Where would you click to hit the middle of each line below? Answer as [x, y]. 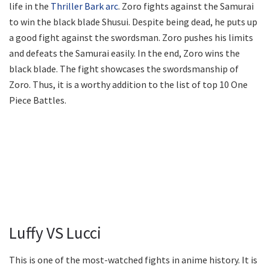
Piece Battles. [38, 100]
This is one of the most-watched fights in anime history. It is [133, 259]
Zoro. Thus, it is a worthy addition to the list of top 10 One [128, 85]
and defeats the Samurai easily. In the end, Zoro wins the [124, 53]
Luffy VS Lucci [55, 232]
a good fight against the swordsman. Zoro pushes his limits [131, 38]
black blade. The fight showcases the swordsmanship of [124, 69]
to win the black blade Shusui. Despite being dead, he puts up [133, 22]
